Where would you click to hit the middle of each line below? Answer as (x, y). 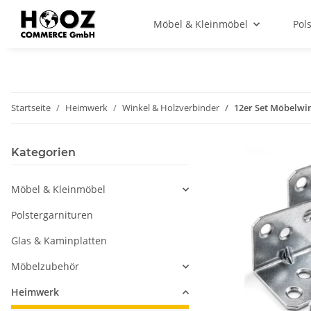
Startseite (31, 108)
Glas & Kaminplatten (59, 241)
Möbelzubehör (45, 266)
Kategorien (43, 152)
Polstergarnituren (52, 215)
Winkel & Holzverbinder (171, 108)
